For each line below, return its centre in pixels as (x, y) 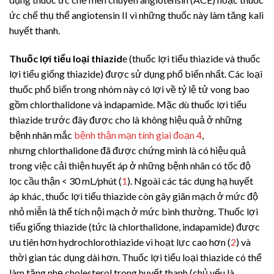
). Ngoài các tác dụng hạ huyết (190, 180)
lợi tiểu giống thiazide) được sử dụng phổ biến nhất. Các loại (136, 73)
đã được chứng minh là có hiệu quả (172, 150)
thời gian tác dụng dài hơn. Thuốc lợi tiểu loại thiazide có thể (135, 257)
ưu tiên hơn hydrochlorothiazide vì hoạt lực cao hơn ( (120, 242)
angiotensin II (100, 15)
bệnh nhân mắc (42, 135)
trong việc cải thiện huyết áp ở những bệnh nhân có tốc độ (130, 165)
